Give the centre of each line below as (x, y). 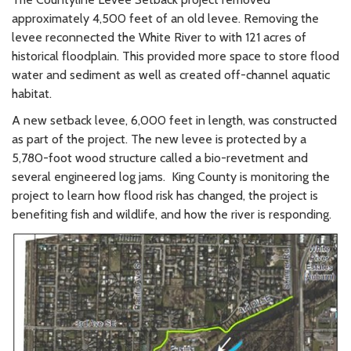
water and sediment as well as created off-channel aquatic (171, 75)
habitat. (32, 94)
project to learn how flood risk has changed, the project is (165, 196)
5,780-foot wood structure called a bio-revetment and (160, 158)
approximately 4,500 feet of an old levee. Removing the (165, 19)
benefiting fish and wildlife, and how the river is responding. (172, 215)
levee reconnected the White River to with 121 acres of (159, 38)
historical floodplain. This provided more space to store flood (175, 56)
